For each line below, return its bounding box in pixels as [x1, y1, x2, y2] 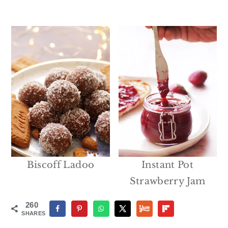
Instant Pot [141, 159, 194, 171]
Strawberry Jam [129, 176, 206, 187]
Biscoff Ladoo [26, 159, 95, 171]
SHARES [21, 210, 46, 216]
